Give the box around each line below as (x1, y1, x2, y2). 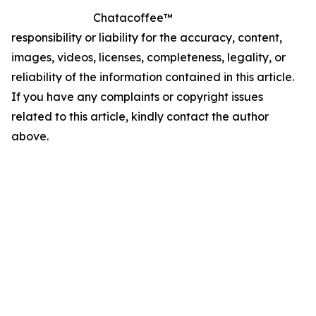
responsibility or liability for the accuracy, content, (11, 30, 282, 44)
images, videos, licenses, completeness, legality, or (11, 50, 286, 64)
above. (11, 129, 49, 143)
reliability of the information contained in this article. (11, 70, 294, 84)
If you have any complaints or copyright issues (11, 90, 263, 104)
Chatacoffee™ (93, 11, 173, 25)
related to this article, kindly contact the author (11, 109, 269, 123)
